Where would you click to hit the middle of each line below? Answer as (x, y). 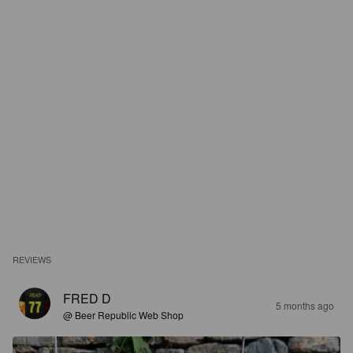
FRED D (87, 298)
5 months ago (305, 305)
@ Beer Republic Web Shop (123, 315)
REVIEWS (32, 259)
